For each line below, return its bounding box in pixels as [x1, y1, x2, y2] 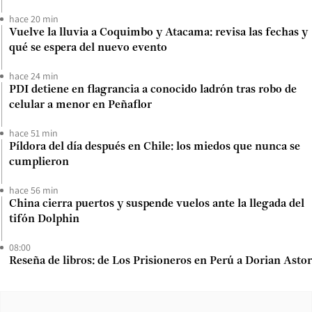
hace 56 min [9, 184, 58, 197]
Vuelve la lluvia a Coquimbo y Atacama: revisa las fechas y [9, 27, 308, 39]
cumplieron [9, 157, 69, 169]
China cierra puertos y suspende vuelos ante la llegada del [9, 198, 304, 210]
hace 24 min [9, 70, 58, 83]
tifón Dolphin [9, 214, 79, 226]
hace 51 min [9, 127, 58, 140]
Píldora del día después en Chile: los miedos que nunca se [9, 141, 300, 153]
